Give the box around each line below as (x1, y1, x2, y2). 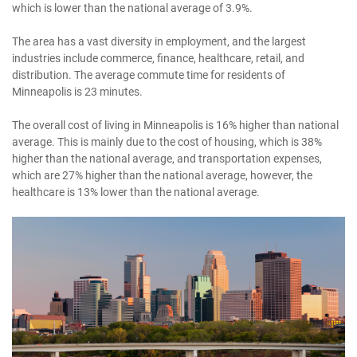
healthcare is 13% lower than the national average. (12, 186, 260, 198)
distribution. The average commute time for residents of (12, 69, 285, 81)
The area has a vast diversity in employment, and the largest (12, 35, 306, 48)
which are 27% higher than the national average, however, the (12, 169, 312, 182)
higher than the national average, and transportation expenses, (12, 152, 322, 165)
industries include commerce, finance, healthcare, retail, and (12, 52, 304, 65)
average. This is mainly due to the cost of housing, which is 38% (12, 135, 322, 148)
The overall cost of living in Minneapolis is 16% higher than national (12, 119, 339, 131)
